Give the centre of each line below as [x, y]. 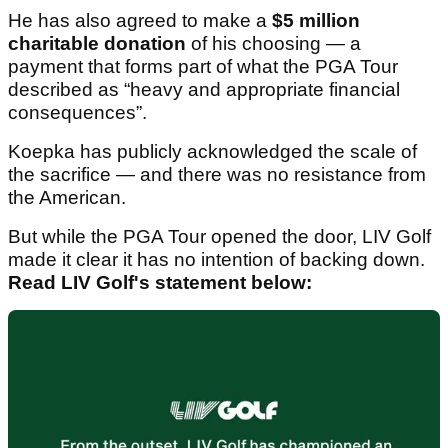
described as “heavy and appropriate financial [204, 90]
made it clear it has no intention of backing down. [216, 260]
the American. [67, 198]
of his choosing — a [273, 44]
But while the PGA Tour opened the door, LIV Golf [219, 237]
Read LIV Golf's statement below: [162, 283]
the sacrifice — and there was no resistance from [217, 175]
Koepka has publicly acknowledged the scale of [212, 152]
